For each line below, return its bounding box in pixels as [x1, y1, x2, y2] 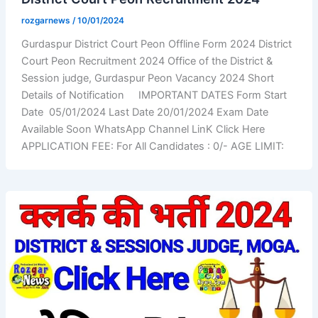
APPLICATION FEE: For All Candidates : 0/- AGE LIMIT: [21, 139, 284, 153]
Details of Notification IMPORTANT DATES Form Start [21, 88, 287, 102]
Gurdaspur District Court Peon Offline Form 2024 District [21, 37, 292, 50]
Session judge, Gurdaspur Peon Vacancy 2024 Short [21, 71, 274, 84]
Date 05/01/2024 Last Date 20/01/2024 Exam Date [21, 105, 271, 119]
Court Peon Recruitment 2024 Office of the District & [21, 54, 273, 67]
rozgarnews [21, 15, 72, 26]
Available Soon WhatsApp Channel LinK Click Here [21, 122, 265, 136]
